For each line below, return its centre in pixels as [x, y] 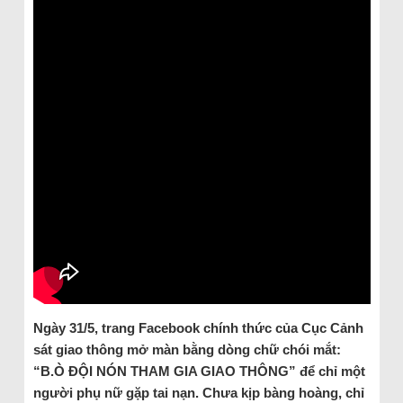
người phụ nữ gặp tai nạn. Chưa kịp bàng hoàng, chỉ [198, 392]
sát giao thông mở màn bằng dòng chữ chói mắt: [187, 349]
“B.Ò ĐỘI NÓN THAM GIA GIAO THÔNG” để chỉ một [199, 371]
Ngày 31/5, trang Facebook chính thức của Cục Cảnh [198, 327]
